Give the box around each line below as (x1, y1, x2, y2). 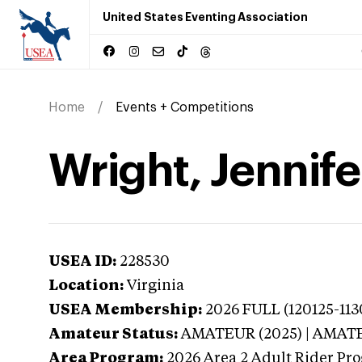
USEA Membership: (48, 303, 202, 318)
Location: (48, 279, 124, 293)
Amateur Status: (48, 327, 178, 342)
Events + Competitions (116, 101, 254, 114)
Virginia (127, 279, 184, 293)
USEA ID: (48, 255, 116, 269)
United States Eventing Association (103, 11, 308, 23)
